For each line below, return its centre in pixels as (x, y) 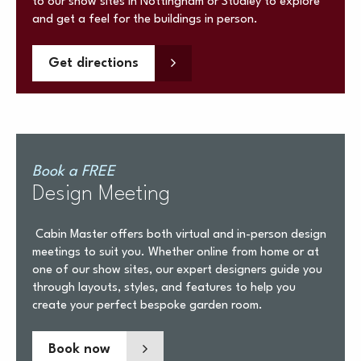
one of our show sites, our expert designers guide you (177, 271)
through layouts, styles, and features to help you (164, 288)
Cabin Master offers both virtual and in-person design (179, 235)
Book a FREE (74, 172)
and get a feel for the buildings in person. (145, 20)
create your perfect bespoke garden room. (149, 306)
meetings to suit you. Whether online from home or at (176, 253)
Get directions (93, 64)
